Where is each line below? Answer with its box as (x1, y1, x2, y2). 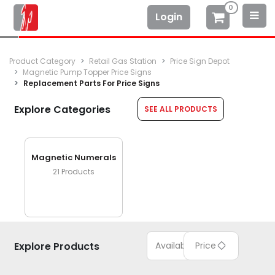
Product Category (9, 56, 76, 67)
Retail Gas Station (89, 56, 157, 67)
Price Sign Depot (170, 56, 230, 67)
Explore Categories (14, 103, 111, 117)
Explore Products (14, 239, 99, 254)
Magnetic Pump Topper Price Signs (23, 67, 152, 78)
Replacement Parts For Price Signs (23, 78, 160, 89)
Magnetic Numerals (31, 152, 117, 164)
